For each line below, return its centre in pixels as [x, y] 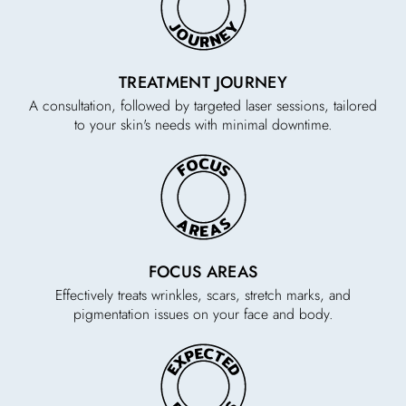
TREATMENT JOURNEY [203, 82]
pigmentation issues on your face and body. [203, 314]
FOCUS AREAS [203, 272]
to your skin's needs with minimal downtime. [203, 125]
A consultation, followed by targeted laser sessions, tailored [203, 106]
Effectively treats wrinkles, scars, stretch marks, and [203, 295]
